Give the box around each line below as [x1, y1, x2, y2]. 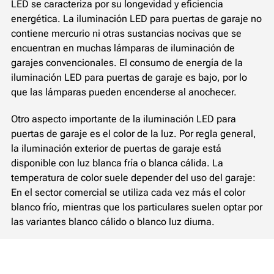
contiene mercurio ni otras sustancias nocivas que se [11, 27, 242, 39]
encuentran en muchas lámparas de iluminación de [11, 42, 235, 54]
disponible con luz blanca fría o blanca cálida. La [11, 157, 223, 169]
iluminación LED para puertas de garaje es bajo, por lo [11, 71, 247, 83]
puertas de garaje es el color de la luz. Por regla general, [11, 127, 256, 139]
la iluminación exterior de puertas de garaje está [11, 142, 221, 154]
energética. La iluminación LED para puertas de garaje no [11, 12, 262, 24]
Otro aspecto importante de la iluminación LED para [11, 113, 236, 125]
